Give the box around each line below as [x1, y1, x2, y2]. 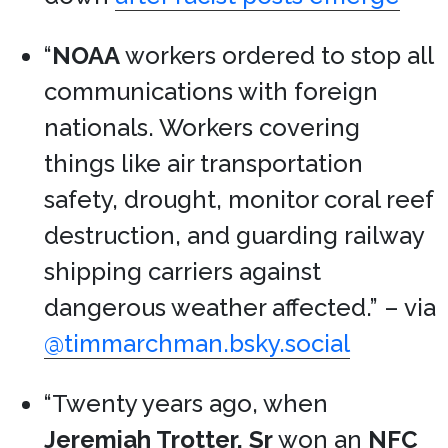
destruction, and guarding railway [44, 221, 424, 250]
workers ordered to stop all [120, 41, 433, 70]
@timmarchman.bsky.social [44, 329, 350, 358]
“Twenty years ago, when [44, 389, 328, 418]
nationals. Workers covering [44, 113, 360, 142]
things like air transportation [44, 149, 363, 178]
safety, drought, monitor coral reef [44, 185, 433, 214]
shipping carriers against [44, 257, 321, 286]
